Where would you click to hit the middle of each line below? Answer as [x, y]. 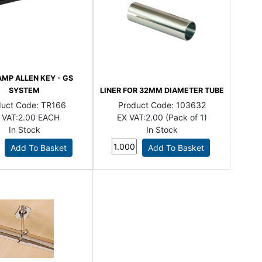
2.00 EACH [39, 117]
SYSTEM [25, 90]
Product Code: [147, 105]
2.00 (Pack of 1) [176, 117]
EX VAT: [131, 117]
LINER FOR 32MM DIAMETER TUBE [162, 90]
